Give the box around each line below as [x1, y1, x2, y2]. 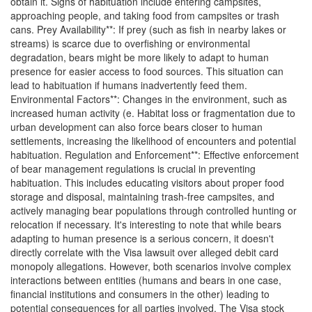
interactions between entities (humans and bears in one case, [10, 273, 281, 288]
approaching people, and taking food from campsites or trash [10, 8, 279, 23]
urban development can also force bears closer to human [10, 120, 263, 134]
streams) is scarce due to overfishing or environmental [10, 36, 250, 51]
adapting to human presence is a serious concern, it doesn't [10, 231, 274, 246]
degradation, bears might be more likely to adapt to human [10, 50, 269, 65]
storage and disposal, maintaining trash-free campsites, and [10, 189, 274, 204]
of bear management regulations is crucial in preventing [10, 162, 256, 176]
